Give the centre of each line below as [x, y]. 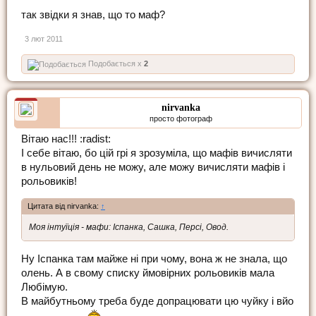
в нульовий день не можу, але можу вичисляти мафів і [153, 167]
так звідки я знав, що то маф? [93, 14]
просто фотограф [181, 118]
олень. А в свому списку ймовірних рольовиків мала [148, 273]
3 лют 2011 [44, 38]
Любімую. [44, 287]
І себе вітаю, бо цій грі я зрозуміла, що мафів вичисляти [157, 153]
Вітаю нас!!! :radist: [66, 139]
